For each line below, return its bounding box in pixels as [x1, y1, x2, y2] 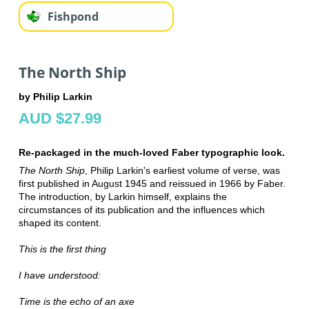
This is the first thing [18, 243, 106, 255]
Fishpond [47, 8, 99, 24]
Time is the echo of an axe [18, 296, 134, 308]
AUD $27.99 [18, 110, 101, 128]
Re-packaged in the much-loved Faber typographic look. [18, 147, 285, 159]
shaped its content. [18, 217, 101, 229]
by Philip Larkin [18, 91, 92, 103]
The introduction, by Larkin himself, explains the [18, 191, 227, 203]
